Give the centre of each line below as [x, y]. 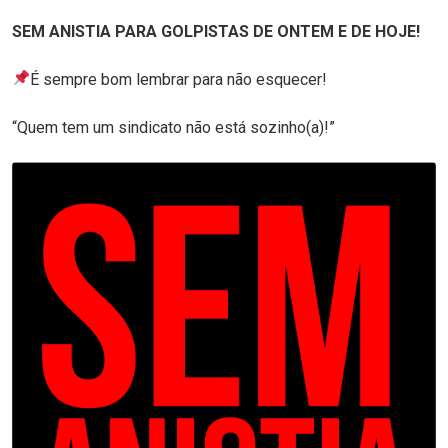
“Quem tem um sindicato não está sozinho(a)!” [173, 127]
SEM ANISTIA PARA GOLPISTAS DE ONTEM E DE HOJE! [216, 31]
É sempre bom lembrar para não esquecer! [179, 79]
